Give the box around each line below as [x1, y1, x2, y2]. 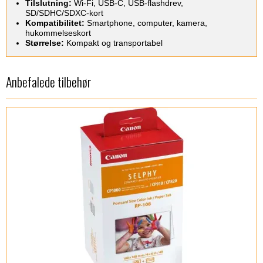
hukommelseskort [25, 28, 91, 38]
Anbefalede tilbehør [6, 72, 92, 92]
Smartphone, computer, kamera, [84, 18, 207, 28]
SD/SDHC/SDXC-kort [25, 8, 103, 18]
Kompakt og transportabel [63, 38, 163, 48]
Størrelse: [25, 38, 64, 48]
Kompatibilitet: [25, 18, 85, 28]
